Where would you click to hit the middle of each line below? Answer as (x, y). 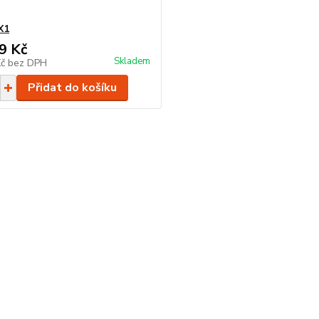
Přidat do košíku (72, 88)
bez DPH (27, 63)
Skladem (132, 61)
